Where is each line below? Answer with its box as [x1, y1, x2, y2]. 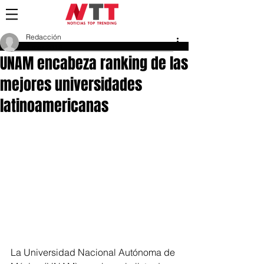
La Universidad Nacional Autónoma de [11, 246, 177, 259]
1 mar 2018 [26, 43, 62, 52]
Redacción [26, 32, 61, 41]
